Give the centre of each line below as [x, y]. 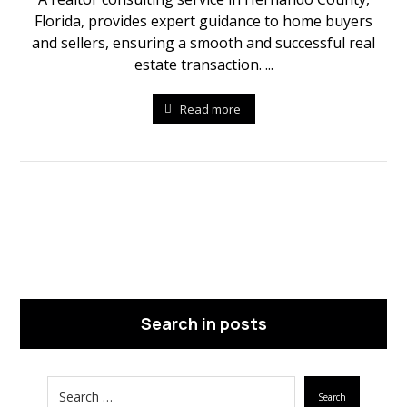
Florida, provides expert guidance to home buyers [203, 21]
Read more [210, 109]
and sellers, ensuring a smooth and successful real [203, 43]
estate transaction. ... [203, 65]
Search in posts [203, 323]
